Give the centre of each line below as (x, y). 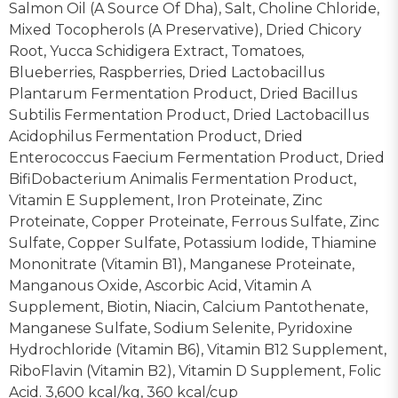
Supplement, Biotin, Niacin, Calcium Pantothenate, (188, 306)
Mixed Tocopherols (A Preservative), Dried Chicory (185, 29)
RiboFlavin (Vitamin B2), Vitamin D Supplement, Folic (195, 370)
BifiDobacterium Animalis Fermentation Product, (183, 179)
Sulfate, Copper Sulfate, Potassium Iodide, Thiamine (193, 243)
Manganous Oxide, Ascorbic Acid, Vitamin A (160, 285)
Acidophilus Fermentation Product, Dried (156, 136)
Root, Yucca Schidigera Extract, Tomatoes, (156, 51)
